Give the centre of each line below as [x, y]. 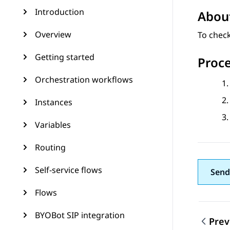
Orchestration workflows [84, 80]
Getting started [65, 57]
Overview [53, 34]
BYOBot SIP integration [80, 215]
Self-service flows [69, 170]
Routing [50, 147]
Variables [53, 125]
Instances [54, 102]
